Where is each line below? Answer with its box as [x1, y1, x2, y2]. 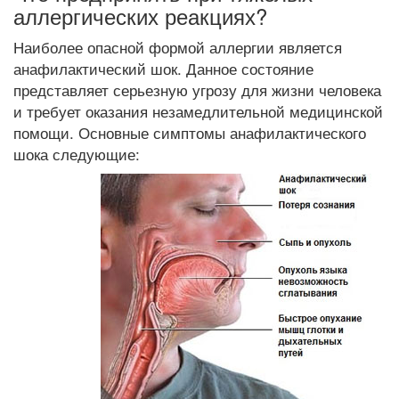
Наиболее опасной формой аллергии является [13, 36, 342, 58]
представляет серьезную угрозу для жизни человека [13, 78, 381, 101]
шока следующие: [13, 142, 140, 165]
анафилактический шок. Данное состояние [13, 57, 313, 79]
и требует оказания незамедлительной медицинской [13, 100, 383, 122]
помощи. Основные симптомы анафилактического [13, 121, 366, 143]
